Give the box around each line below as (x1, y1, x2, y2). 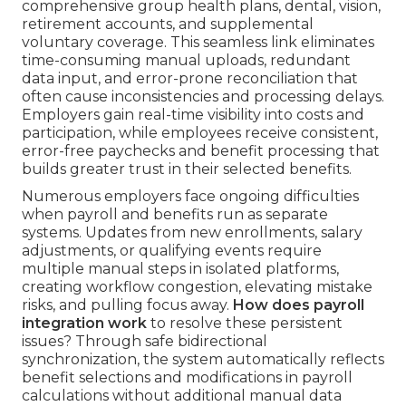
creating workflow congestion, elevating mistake (22, 278, 372, 296)
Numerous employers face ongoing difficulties (22, 188, 359, 206)
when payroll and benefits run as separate (22, 206, 328, 224)
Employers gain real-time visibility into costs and (22, 106, 364, 124)
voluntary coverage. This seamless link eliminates (22, 34, 374, 52)
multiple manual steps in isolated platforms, (22, 260, 339, 278)
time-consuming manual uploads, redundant (22, 52, 351, 70)
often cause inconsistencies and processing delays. (22, 88, 384, 106)
